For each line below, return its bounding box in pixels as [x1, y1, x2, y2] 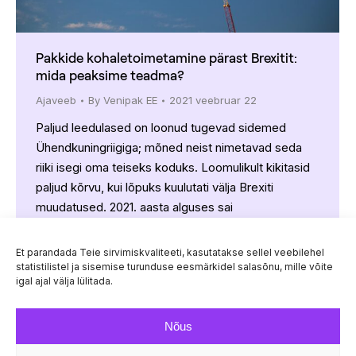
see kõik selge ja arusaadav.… [36, 279, 198, 295]
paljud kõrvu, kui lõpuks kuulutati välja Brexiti [36, 180, 273, 195]
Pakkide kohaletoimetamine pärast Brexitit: [36, 49, 297, 66]
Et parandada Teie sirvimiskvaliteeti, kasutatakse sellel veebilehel [16, 246, 324, 258]
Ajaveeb [36, 94, 76, 107]
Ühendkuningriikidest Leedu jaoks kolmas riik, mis [36, 219, 304, 235]
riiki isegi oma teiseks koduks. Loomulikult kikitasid [36, 160, 310, 176]
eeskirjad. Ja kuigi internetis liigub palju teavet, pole [36, 259, 312, 275]
